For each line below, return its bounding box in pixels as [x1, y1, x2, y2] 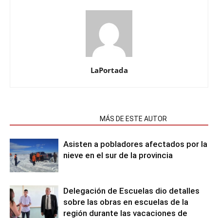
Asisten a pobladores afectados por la [63, 139, 207, 149]
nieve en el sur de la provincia [63, 150, 173, 160]
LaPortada [90, 65, 128, 75]
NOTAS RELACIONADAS [16, 115, 88, 123]
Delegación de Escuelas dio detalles [63, 186, 200, 196]
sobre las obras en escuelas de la [63, 197, 188, 207]
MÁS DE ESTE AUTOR [100, 115, 167, 123]
